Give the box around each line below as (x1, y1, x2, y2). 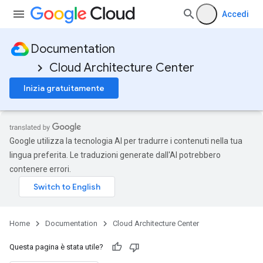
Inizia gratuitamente (23, 83, 104, 93)
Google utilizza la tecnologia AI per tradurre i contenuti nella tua (9, 136, 242, 146)
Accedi (222, 9, 249, 19)
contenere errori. (9, 164, 71, 174)
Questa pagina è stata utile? (9, 242, 103, 251)
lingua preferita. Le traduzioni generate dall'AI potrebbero (9, 150, 221, 160)
